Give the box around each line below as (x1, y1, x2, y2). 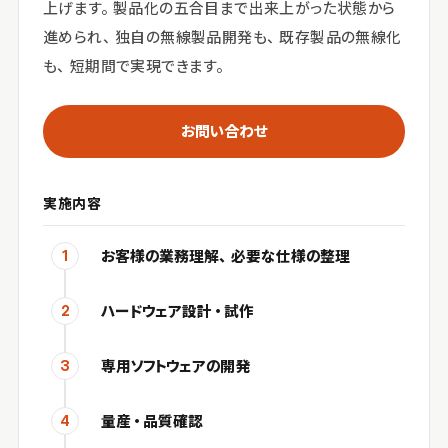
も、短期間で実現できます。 (43, 55, 229, 76)
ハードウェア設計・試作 (101, 300, 254, 321)
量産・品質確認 (101, 410, 203, 431)
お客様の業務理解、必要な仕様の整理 (101, 245, 350, 266)
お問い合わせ (180, 120, 268, 141)
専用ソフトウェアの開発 (101, 355, 250, 376)
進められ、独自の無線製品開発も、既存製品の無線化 (43, 26, 402, 47)
